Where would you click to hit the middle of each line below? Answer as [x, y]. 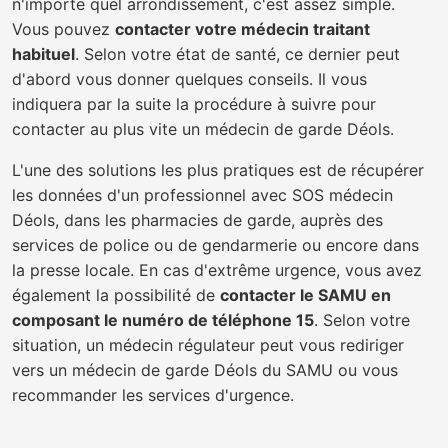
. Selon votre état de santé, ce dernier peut [237, 54]
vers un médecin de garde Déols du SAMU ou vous [205, 370]
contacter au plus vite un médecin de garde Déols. [203, 129]
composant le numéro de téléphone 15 [163, 320]
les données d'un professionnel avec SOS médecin [202, 195]
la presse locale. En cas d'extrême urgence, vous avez [217, 270]
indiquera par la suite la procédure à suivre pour [194, 104]
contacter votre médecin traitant [242, 29]
